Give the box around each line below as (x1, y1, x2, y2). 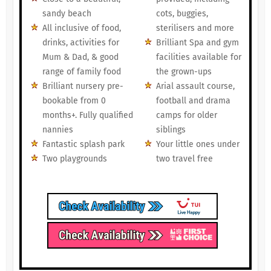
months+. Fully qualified (42, 110, 133, 121)
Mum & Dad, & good (42, 52, 119, 63)
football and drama (155, 96, 230, 106)
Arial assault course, (155, 81, 235, 92)
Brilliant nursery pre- (42, 81, 123, 92)
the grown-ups (155, 67, 212, 77)
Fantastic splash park (42, 139, 125, 150)
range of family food (42, 67, 121, 77)
